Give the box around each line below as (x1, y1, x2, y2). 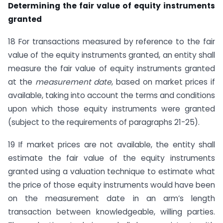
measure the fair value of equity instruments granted (8, 63, 215, 74)
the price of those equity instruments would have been (8, 179, 215, 190)
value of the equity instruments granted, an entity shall (8, 50, 215, 61)
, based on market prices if (111, 77, 215, 88)
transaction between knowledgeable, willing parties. (8, 206, 215, 217)
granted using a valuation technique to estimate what (8, 166, 215, 177)
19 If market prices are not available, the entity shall (8, 139, 215, 150)
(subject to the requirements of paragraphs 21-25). (8, 117, 200, 128)
